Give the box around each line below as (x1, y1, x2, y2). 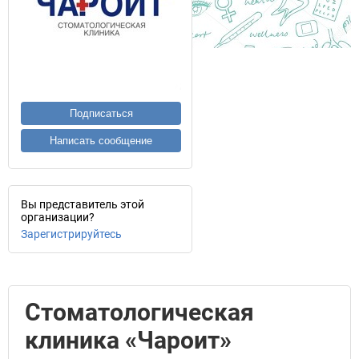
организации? (21, 211, 95, 224)
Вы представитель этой (21, 198, 144, 211)
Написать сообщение (50, 135, 152, 147)
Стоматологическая (25, 298, 254, 326)
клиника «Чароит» (25, 326, 232, 354)
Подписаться (69, 107, 133, 119)
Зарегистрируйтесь (21, 228, 122, 240)
